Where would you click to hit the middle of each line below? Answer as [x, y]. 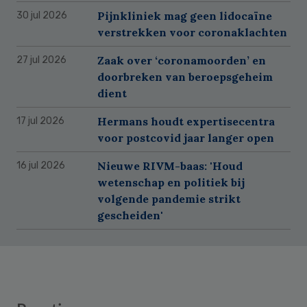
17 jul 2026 [40, 121]
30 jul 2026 [42, 15]
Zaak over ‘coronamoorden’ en [182, 60]
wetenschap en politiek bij [171, 182]
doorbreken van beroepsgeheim [185, 76]
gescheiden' [130, 215]
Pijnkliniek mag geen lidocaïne [185, 15]
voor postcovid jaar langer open [186, 137]
